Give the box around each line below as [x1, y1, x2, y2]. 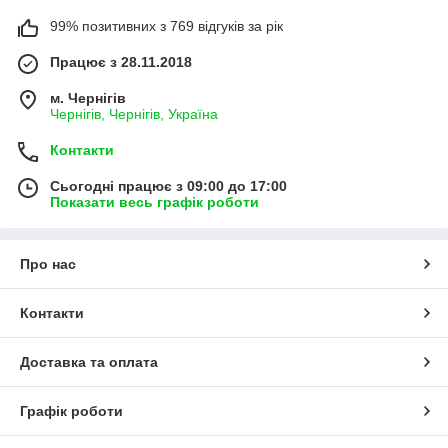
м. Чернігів [50, 90, 126, 107]
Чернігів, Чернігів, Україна [50, 106, 218, 123]
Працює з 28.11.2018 [50, 54, 192, 71]
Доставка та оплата [20, 354, 158, 371]
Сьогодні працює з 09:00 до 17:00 [50, 178, 287, 195]
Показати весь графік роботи [50, 194, 259, 211]
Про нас [20, 256, 76, 273]
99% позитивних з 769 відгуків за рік [50, 18, 283, 35]
